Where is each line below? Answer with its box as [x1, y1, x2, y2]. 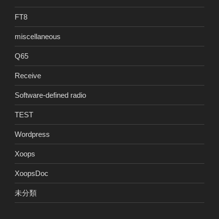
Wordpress [15, 130, 50, 138]
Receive [15, 71, 41, 80]
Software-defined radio [15, 90, 86, 99]
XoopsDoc [15, 169, 48, 177]
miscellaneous [15, 32, 61, 41]
